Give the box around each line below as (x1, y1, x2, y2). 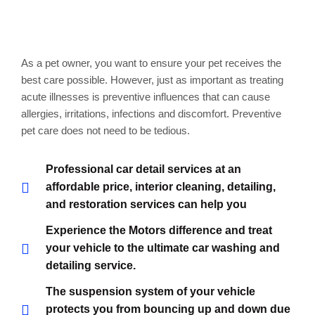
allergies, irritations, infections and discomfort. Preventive (21, 108, 281, 120)
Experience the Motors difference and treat (46, 224, 272, 237)
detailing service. (46, 259, 136, 272)
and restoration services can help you (46, 198, 247, 211)
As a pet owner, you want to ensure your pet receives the (21, 57, 281, 70)
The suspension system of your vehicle (46, 285, 255, 298)
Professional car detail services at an (46, 163, 241, 176)
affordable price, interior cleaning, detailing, (46, 181, 276, 193)
